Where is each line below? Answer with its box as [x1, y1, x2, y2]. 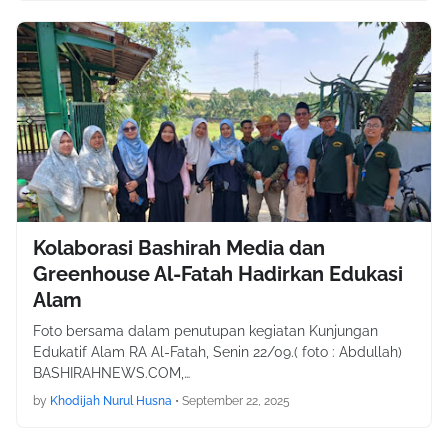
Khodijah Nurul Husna [50, 394, 172, 408]
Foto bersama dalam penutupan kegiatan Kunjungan [33, 323, 378, 339]
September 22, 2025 [182, 394, 290, 408]
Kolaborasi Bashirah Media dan [33, 236, 325, 260]
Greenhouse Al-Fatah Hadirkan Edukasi [33, 262, 403, 286]
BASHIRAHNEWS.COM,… [33, 365, 190, 381]
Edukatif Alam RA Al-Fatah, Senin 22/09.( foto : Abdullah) [33, 344, 406, 360]
